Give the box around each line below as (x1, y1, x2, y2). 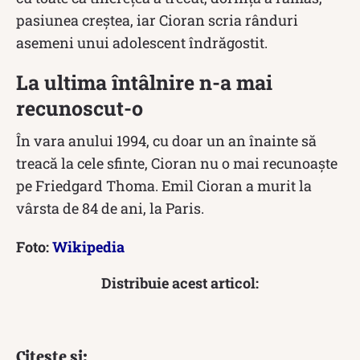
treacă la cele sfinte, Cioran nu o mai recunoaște (16, 153, 337, 174)
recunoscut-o (16, 95, 143, 122)
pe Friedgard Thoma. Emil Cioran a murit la (16, 176, 312, 196)
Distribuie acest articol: (101, 273, 259, 293)
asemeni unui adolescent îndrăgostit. (16, 33, 268, 53)
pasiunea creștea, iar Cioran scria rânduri (16, 10, 298, 31)
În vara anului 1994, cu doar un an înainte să (16, 131, 317, 151)
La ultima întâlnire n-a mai (16, 69, 272, 96)
